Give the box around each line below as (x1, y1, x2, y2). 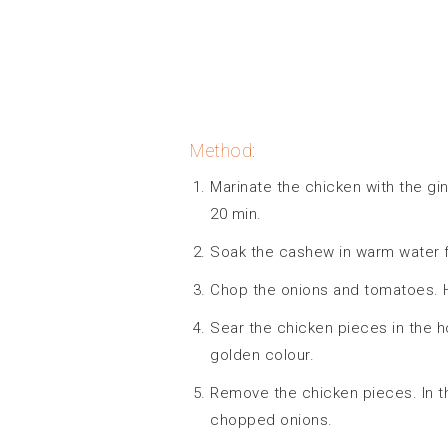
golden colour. (210, 345, 314, 364)
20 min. (210, 204, 262, 223)
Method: (190, 139, 256, 161)
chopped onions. (210, 410, 333, 429)
